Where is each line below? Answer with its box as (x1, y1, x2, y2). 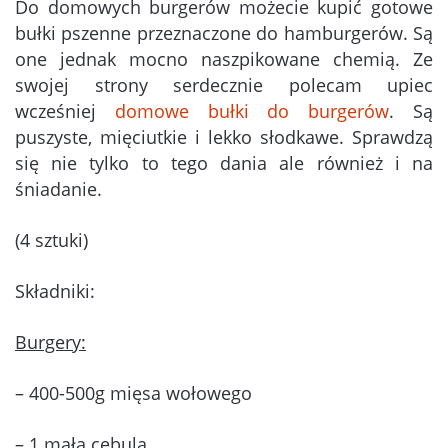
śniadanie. (15, 177, 102, 202)
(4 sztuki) (15, 228, 88, 253)
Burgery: (15, 330, 86, 355)
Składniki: (15, 279, 95, 304)
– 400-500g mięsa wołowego (15, 381, 252, 406)
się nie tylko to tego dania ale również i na (15, 151, 433, 176)
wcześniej (15, 99, 115, 124)
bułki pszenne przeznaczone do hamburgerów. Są (15, 21, 433, 46)
